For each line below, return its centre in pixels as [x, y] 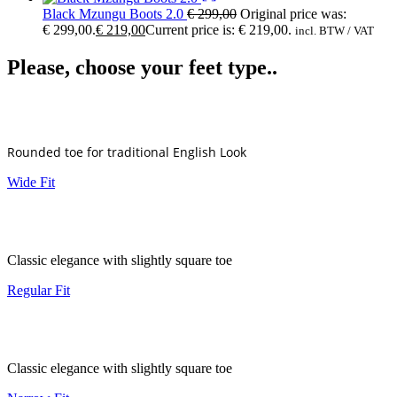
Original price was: [293, 13]
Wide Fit [31, 182]
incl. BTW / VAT [335, 30]
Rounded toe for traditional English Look [127, 152]
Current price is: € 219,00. [218, 29]
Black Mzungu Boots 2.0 [115, 13]
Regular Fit [39, 290]
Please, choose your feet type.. [142, 67]
